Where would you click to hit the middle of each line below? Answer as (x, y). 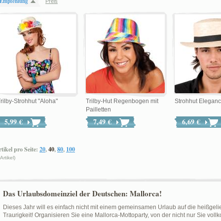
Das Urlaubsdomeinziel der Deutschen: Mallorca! (82, 193)
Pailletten (98, 110)
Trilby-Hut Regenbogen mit (122, 101)
